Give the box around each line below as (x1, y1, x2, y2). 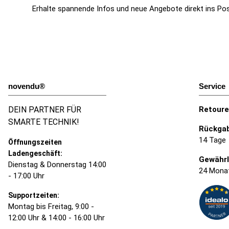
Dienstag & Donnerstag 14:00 (8, 159, 106, 169)
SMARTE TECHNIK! (8, 117, 79, 127)
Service (199, 81, 226, 90)
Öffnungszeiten (8, 138, 62, 146)
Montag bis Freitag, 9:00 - (8, 201, 94, 211)
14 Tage (199, 135, 226, 145)
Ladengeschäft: (8, 149, 62, 157)
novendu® (8, 81, 45, 90)
